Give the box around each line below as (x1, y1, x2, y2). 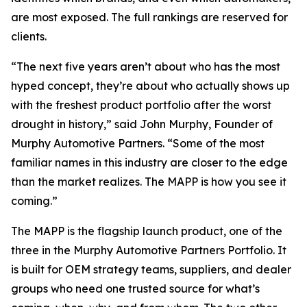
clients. (11, 29, 47, 43)
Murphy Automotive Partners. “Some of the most (11, 136, 265, 150)
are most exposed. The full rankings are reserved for (11, 10, 288, 24)
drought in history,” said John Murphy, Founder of (11, 117, 273, 131)
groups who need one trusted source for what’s (11, 282, 260, 295)
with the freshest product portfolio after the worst (11, 98, 271, 112)
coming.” (11, 194, 58, 208)
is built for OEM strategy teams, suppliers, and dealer (11, 262, 291, 276)
